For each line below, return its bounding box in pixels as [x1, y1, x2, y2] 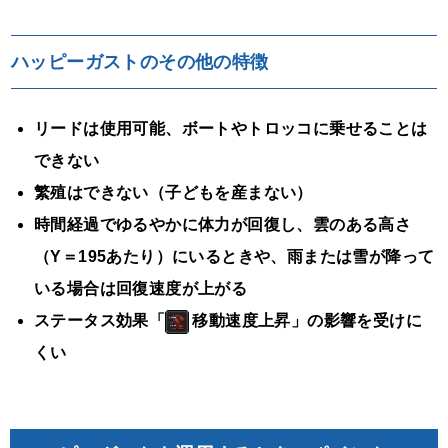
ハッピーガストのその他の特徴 [11, 52, 269, 73]
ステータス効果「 [34, 312, 166, 330]
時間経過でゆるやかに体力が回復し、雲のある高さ [34, 216, 412, 234]
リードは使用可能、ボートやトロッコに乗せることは [34, 120, 428, 138]
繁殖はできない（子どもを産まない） [34, 184, 313, 202]
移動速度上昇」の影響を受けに [192, 312, 422, 330]
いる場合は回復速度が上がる [34, 280, 248, 298]
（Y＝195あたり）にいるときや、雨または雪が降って [34, 248, 435, 266]
